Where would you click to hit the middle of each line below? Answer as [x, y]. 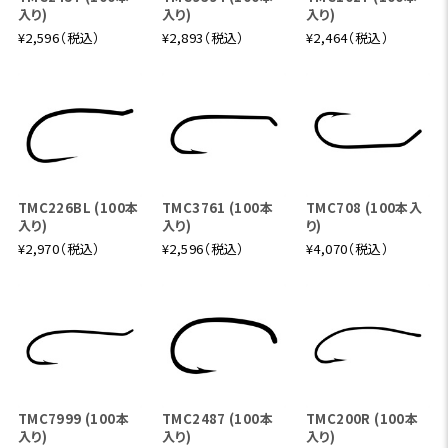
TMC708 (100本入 [364, 207]
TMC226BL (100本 [78, 207]
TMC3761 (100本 [217, 207]
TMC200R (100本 [362, 418]
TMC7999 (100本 [73, 418]
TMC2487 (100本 [217, 418]
